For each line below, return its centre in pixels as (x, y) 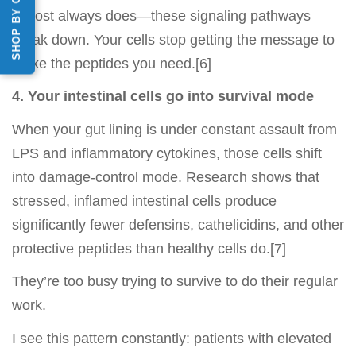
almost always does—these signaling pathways (161, 15)
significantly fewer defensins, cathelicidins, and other (178, 224)
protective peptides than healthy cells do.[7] (149, 248)
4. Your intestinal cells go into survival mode (163, 97)
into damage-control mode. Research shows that (166, 177)
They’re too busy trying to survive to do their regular (175, 282)
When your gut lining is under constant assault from (174, 129)
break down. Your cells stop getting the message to (173, 39)
